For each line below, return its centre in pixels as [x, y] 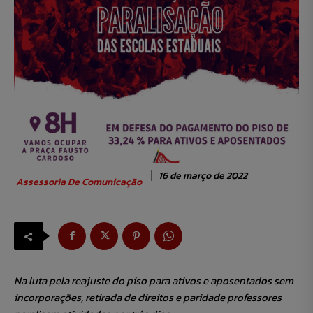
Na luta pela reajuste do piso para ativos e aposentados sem [154, 281]
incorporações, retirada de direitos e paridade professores [148, 298]
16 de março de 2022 [203, 175]
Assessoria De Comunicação [79, 182]
